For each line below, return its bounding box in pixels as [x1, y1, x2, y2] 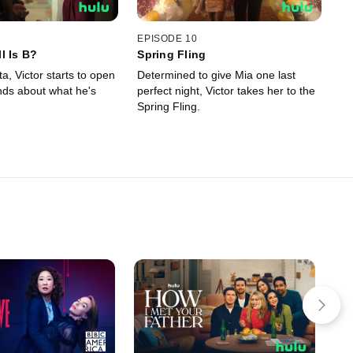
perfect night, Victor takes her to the [137, 84, 316, 97]
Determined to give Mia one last [137, 68, 296, 81]
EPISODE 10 [137, 32, 198, 44]
